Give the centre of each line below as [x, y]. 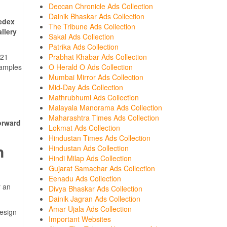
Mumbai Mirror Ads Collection [96, 77]
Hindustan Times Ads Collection [100, 138]
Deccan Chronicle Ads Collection [101, 6]
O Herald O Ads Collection [91, 67]
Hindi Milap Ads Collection [90, 158]
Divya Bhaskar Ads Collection [96, 188]
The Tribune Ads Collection [92, 26]
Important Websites [80, 219]
